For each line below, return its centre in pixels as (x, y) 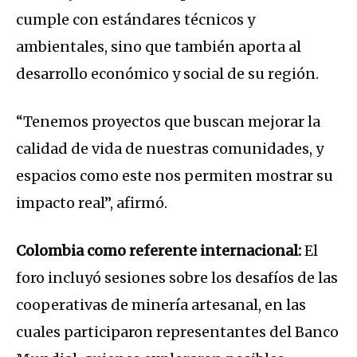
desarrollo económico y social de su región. (167, 74)
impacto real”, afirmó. (92, 203)
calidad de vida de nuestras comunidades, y (170, 149)
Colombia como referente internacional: (160, 251)
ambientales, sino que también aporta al (159, 47)
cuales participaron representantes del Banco (177, 332)
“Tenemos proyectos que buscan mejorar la (168, 122)
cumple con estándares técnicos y (135, 20)
